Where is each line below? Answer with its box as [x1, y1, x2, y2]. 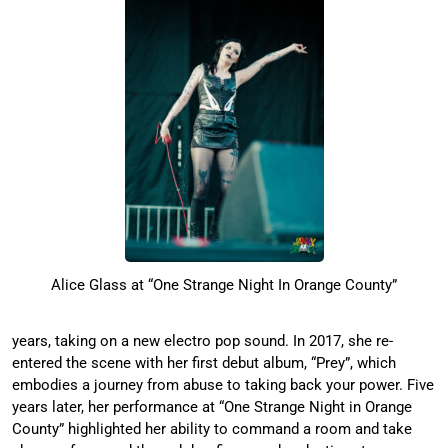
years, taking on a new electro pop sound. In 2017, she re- [12, 332, 393, 351]
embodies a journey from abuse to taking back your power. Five [12, 376, 434, 395]
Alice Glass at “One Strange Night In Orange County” [51, 275, 397, 294]
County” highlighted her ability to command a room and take [12, 420, 412, 439]
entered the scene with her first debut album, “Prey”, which [12, 354, 396, 373]
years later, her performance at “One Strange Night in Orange [12, 398, 412, 417]
